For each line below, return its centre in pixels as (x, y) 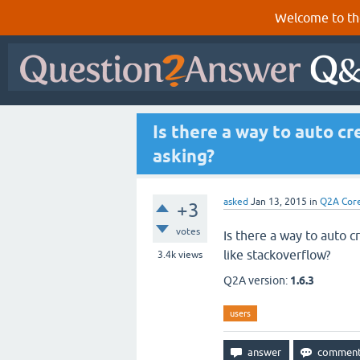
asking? (184, 156)
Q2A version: (257, 280)
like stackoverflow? (277, 255)
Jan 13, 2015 (279, 202)
